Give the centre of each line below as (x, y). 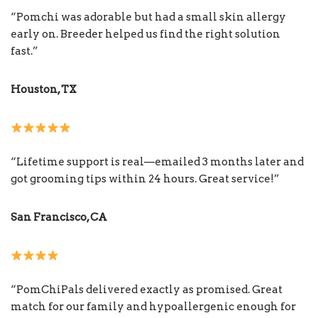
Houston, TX (44, 90)
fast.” (24, 51)
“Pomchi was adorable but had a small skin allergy (148, 17)
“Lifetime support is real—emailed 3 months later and (157, 162)
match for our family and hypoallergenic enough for (153, 307)
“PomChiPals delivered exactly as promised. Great (147, 290)
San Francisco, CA (59, 218)
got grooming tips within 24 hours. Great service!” (145, 179)
